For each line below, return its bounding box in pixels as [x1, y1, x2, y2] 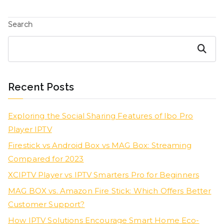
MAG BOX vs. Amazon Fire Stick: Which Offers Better [8, 186, 211, 196]
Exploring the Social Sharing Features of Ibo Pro [8, 111, 193, 121]
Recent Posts [8, 81, 74, 93]
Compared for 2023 [8, 154, 84, 164]
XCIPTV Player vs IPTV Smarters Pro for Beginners [8, 170, 199, 180]
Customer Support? [8, 199, 85, 209]
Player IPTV [8, 124, 52, 134]
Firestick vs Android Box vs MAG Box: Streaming [8, 140, 191, 150]
